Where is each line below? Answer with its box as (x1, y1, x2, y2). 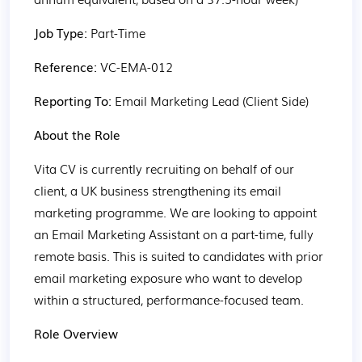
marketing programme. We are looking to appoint (34, 203, 320, 221)
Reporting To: (34, 91, 115, 109)
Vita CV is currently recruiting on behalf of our (34, 159, 297, 177)
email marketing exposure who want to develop (34, 268, 305, 286)
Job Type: (34, 23, 90, 41)
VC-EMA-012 (100, 57, 173, 75)
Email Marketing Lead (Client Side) (115, 91, 309, 109)
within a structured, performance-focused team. (34, 290, 304, 308)
